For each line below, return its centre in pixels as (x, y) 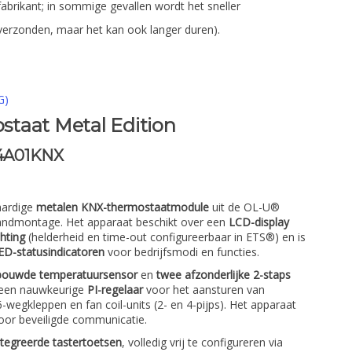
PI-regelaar (115, 290)
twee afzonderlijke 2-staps (224, 275)
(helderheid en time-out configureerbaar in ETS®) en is (165, 237)
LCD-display (259, 222)
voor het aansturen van (204, 290)
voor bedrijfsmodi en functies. (182, 252)
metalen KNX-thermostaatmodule (123, 207)
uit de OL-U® (244, 207)
